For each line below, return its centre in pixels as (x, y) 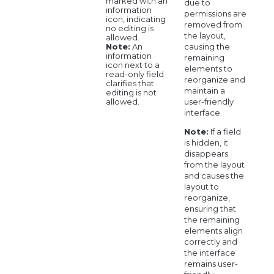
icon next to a (132, 65)
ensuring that (210, 208)
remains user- (211, 263)
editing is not (131, 93)
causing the (207, 46)
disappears (206, 153)
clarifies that (130, 83)
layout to (201, 186)
